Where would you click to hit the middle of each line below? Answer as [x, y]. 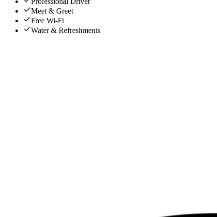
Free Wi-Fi [47, 20]
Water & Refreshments [66, 30]
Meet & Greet [52, 11]
